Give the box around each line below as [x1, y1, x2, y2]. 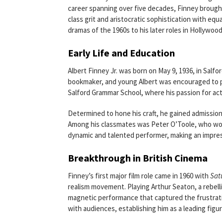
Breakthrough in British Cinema [68, 152, 208, 164]
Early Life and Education [68, 47, 175, 59]
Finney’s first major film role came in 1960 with [68, 171, 210, 180]
